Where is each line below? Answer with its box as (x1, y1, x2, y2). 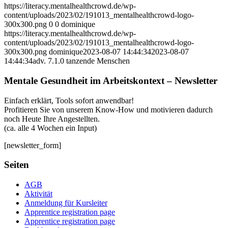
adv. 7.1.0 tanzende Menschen (33, 56, 130, 66)
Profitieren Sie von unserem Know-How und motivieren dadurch (4, 105, 213, 114)
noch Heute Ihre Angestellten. (4, 114, 100, 123)
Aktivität (24, 189, 52, 198)
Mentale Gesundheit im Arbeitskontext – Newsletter (4, 75, 217, 86)
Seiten (4, 159, 29, 170)
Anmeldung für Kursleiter (24, 198, 107, 208)
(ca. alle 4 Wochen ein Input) (4, 123, 97, 132)
